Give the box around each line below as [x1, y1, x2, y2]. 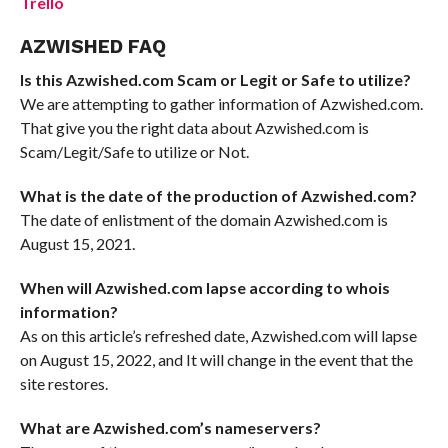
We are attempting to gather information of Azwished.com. [19, 94, 423, 113]
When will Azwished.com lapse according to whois [19, 278, 390, 297]
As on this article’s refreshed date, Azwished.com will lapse [19, 326, 417, 345]
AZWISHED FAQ [19, 35, 166, 58]
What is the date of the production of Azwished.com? [19, 186, 417, 205]
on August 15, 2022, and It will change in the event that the [19, 350, 413, 369]
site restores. [19, 374, 108, 393]
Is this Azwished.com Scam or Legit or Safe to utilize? [19, 70, 411, 89]
